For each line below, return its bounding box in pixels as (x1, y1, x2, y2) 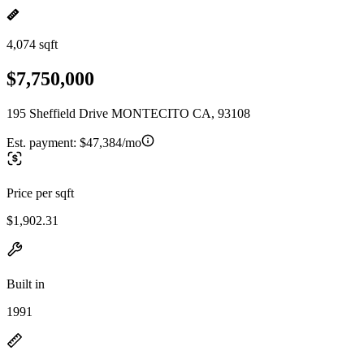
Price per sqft (6, 185, 74, 200)
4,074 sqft (6, 37, 58, 51)
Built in (6, 276, 45, 291)
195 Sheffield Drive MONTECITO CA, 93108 (6, 106, 250, 120)
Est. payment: (6, 135, 80, 149)
